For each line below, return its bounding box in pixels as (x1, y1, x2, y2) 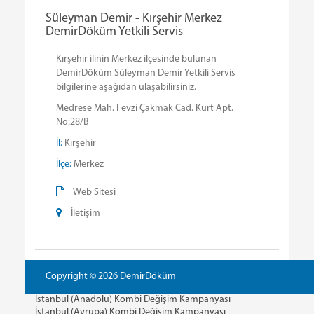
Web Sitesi (73, 186, 116, 198)
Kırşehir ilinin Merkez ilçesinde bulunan (56, 53, 217, 64)
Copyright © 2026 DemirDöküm (46, 271, 176, 282)
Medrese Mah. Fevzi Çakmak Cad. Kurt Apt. (56, 102, 233, 114)
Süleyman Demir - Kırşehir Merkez (46, 11, 222, 25)
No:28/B (56, 116, 89, 128)
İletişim (71, 207, 100, 219)
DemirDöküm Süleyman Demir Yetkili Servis (56, 67, 235, 78)
